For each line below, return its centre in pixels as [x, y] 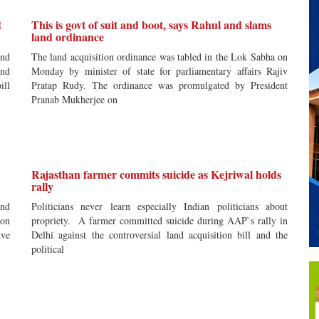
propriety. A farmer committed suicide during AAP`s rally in [159, 220]
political [48, 249]
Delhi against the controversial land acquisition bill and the [159, 235]
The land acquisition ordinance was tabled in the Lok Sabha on [159, 57]
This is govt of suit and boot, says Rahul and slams [151, 25]
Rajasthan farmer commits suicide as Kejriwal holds [156, 174]
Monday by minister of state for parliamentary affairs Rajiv [159, 71]
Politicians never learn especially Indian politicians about [159, 206]
